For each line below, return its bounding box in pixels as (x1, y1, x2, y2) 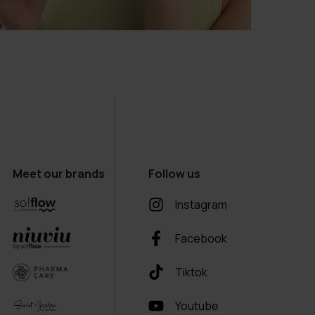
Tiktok (175, 264, 208, 280)
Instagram (175, 197, 228, 212)
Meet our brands (12, 166, 105, 181)
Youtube (175, 298, 219, 314)
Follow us (148, 166, 201, 181)
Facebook (175, 231, 228, 246)
